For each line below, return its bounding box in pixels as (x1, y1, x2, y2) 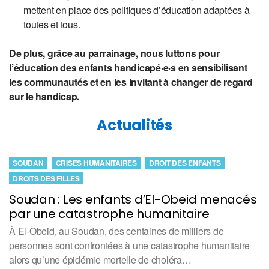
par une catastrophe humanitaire (9, 205, 210, 222)
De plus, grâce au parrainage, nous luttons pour (9, 46, 220, 60)
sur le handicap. (9, 89, 79, 103)
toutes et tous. (23, 17, 82, 31)
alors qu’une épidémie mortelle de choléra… (9, 252, 192, 267)
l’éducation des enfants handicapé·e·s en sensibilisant (9, 60, 247, 74)
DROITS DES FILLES (13, 172, 80, 184)
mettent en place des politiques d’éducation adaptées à (23, 2, 250, 17)
